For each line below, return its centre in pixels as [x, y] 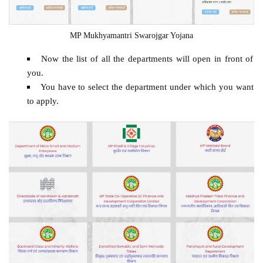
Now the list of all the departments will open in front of [147, 58]
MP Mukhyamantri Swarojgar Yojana [131, 35]
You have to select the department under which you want [147, 86]
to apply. [43, 100]
